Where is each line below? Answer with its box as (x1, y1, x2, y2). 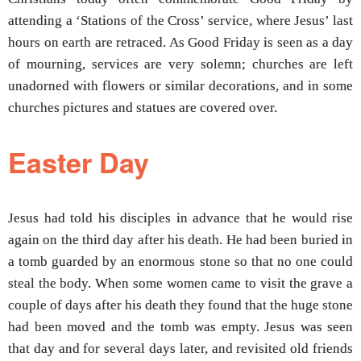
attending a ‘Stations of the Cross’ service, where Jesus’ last (8, 12, 353, 28)
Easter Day (8, 143, 149, 182)
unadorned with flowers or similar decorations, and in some (8, 77, 353, 93)
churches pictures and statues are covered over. (8, 99, 277, 115)
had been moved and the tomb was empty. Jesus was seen (8, 318, 353, 334)
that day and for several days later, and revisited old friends (8, 340, 353, 356)
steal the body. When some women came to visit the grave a (8, 275, 353, 291)
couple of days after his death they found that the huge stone (8, 297, 353, 313)
